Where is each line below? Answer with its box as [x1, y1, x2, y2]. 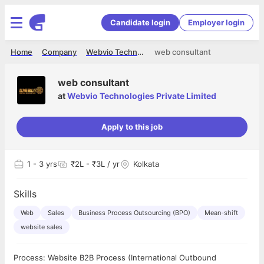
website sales [21, 223, 62, 231]
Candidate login [110, 17, 170, 27]
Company [42, 47, 77, 57]
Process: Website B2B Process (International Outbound [14, 253, 216, 262]
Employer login [188, 17, 245, 27]
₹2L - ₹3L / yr [71, 159, 120, 169]
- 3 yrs [31, 159, 57, 169]
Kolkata [133, 159, 159, 169]
